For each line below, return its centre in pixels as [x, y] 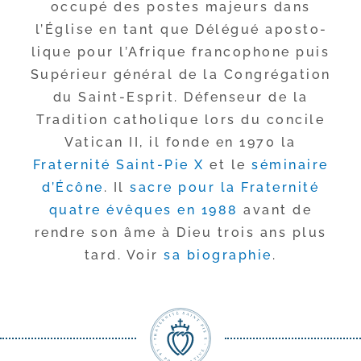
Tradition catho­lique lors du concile [180, 120]
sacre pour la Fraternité [224, 187]
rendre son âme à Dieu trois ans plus [180, 232]
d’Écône [73, 187]
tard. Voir [124, 255]
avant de [275, 210]
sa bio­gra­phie [218, 255]
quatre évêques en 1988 [143, 210]
